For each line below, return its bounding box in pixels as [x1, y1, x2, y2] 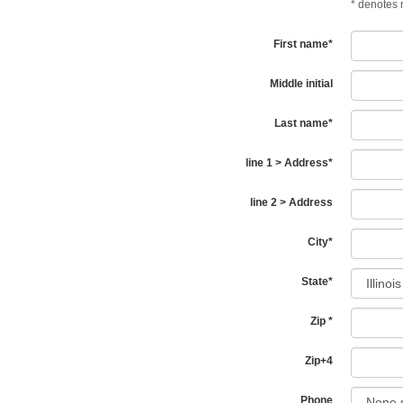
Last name [273, 117, 328, 130]
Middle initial [269, 77, 333, 91]
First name [273, 38, 328, 51]
